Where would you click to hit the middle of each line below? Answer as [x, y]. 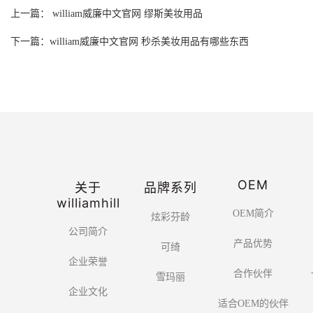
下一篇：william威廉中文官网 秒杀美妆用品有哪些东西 [130, 41]
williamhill [88, 203]
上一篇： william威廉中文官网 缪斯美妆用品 [107, 13]
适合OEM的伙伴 [253, 304]
